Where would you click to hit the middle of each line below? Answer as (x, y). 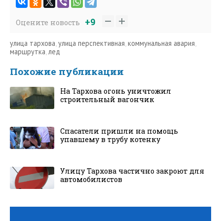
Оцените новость (48, 22)
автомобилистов (91, 179)
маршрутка (28, 51)
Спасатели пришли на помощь (119, 131)
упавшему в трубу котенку (110, 139)
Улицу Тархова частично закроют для (132, 171)
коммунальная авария (161, 43)
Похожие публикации (67, 71)
